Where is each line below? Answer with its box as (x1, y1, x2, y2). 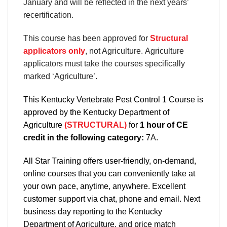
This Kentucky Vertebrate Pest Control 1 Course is (23, 95, 203, 104)
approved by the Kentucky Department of (23, 107, 169, 117)
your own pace (23, 181, 76, 191)
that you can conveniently (76, 169, 171, 178)
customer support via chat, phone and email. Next (23, 194, 200, 203)
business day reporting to (23, 207, 113, 216)
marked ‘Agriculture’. (23, 72, 97, 81)
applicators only (23, 47, 85, 56)
